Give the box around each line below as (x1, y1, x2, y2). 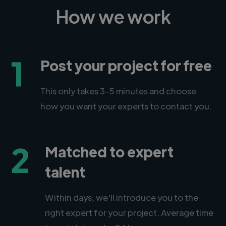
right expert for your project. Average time (45, 206, 214, 218)
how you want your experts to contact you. (40, 100, 212, 111)
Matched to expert (45, 142, 174, 160)
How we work (55, 4, 171, 28)
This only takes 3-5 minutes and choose (40, 85, 197, 96)
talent (45, 162, 86, 181)
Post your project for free (40, 55, 212, 74)
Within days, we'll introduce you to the (45, 191, 199, 203)
